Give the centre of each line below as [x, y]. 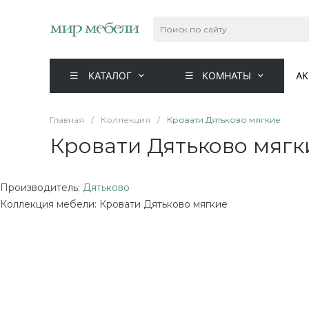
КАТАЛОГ [110, 76]
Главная [67, 120]
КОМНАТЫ [227, 76]
